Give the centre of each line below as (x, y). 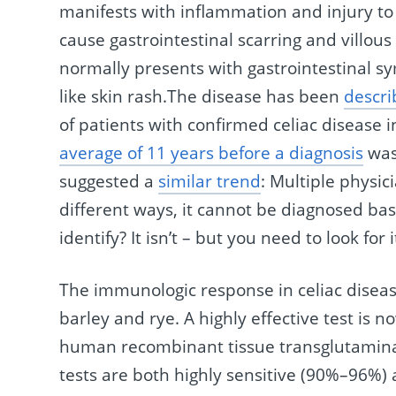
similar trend (210, 182)
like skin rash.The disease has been (202, 97)
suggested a (109, 182)
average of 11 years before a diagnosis (212, 153)
